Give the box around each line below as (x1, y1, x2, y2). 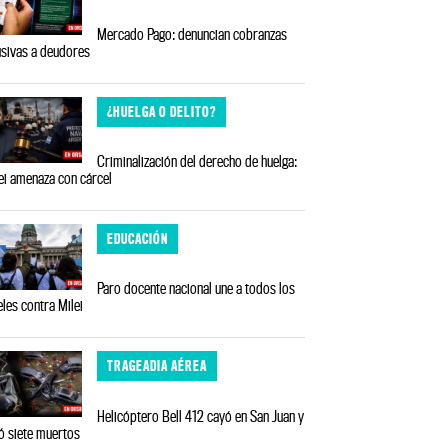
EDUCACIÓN (107, 229, 169, 247)
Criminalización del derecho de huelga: (97, 152, 298, 171)
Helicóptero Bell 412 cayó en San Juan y (97, 406, 305, 425)
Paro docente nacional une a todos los (97, 279, 296, 298)
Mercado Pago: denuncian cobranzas (97, 24, 288, 43)
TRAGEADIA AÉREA (107, 357, 208, 375)
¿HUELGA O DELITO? (107, 102, 217, 120)
